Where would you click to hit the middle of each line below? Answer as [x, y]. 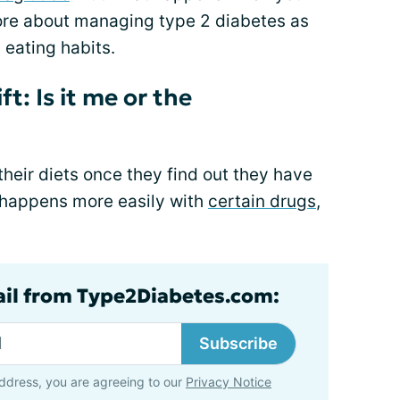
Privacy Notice [229, 381]
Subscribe [238, 343]
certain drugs [262, 201]
